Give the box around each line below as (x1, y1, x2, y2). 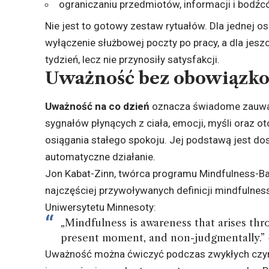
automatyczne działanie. (45, 151, 156, 163)
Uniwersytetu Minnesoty (45, 201, 154, 214)
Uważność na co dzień (45, 100, 150, 113)
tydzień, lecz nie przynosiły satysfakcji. (45, 53, 220, 66)
